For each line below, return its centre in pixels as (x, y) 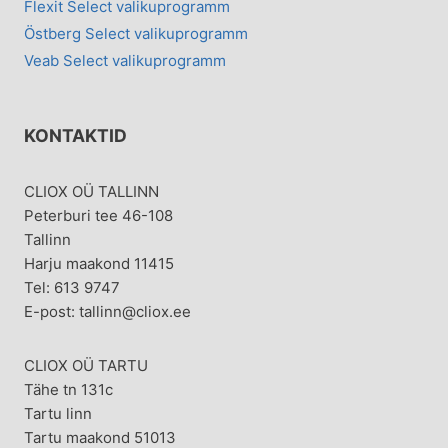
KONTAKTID (75, 136)
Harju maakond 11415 (99, 264)
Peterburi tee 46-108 (98, 216)
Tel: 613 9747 (72, 288)
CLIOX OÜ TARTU (86, 366)
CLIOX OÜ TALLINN (91, 192)
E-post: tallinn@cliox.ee (107, 312)
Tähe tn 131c (68, 390)
